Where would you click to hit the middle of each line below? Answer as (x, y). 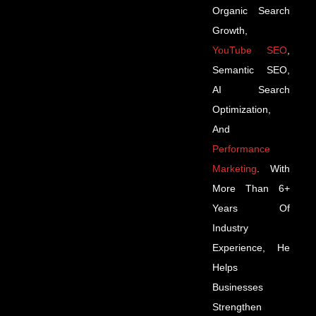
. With (273, 169)
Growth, (230, 31)
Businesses (238, 287)
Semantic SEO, (251, 70)
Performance (241, 149)
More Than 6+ (251, 189)
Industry (230, 228)
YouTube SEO (250, 50)
